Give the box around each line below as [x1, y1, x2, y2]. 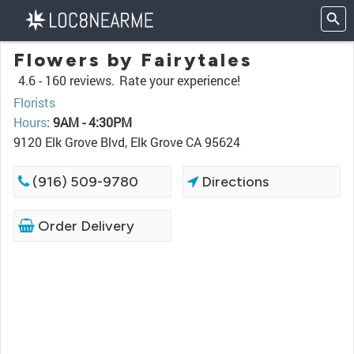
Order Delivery [35, 217, 134, 235]
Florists [13, 94, 55, 111]
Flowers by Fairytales [13, 48, 252, 71]
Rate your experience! [119, 72, 240, 88]
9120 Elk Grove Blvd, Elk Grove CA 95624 [13, 134, 240, 150]
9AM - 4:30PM [53, 114, 132, 130]
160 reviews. [45, 72, 115, 88]
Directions [198, 173, 269, 190]
